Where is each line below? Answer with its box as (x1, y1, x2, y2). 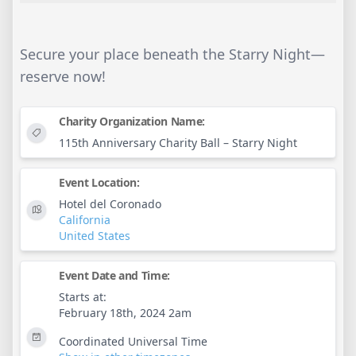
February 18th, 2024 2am (59, 305, 192, 321)
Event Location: (59, 175, 140, 191)
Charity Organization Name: (59, 114, 205, 130)
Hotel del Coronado (59, 196, 161, 212)
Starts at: (59, 289, 106, 305)
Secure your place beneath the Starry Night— (20, 44, 325, 64)
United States (59, 228, 130, 244)
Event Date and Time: (59, 268, 170, 284)
